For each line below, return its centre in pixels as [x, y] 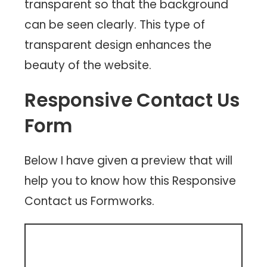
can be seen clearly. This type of [115, 25]
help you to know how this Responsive [131, 181]
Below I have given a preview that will [129, 161]
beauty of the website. [88, 66]
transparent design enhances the [118, 45]
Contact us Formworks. [90, 201]
